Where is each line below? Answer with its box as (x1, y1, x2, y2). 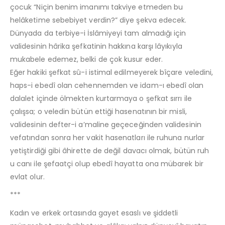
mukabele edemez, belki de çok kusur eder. (10, 54, 163, 64)
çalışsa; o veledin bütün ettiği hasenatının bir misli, (10, 106, 187, 117)
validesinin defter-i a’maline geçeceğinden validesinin (10, 119, 201, 130)
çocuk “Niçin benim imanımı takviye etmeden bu (10, 2, 183, 12)
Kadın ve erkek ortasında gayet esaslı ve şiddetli (10, 207, 178, 218)
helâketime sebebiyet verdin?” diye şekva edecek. (10, 15, 187, 25)
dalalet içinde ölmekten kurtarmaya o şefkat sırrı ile (10, 93, 192, 103)
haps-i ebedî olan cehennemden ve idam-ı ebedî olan (10, 80, 204, 90)
